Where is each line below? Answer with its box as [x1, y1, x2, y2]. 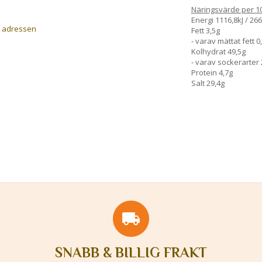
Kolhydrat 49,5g [191, 46, 246, 57]
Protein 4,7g [191, 67, 233, 78]
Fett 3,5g [191, 25, 220, 36]
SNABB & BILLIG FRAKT [54, 244, 207, 260]
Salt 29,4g [191, 77, 225, 88]
